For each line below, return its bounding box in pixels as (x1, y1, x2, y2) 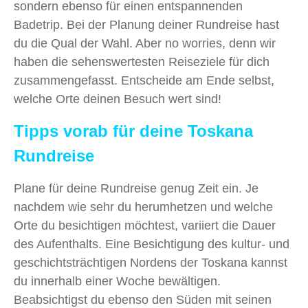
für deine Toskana (108, 121, 253, 140)
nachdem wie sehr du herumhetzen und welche (14, 199, 273, 214)
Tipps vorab (14, 121, 108, 140)
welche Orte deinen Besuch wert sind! (14, 91, 221, 106)
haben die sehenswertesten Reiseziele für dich (14, 54, 269, 69)
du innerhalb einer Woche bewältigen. (14, 274, 221, 288)
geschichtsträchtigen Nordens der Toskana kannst (14, 255, 287, 269)
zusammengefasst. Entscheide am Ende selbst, (14, 73, 274, 87)
